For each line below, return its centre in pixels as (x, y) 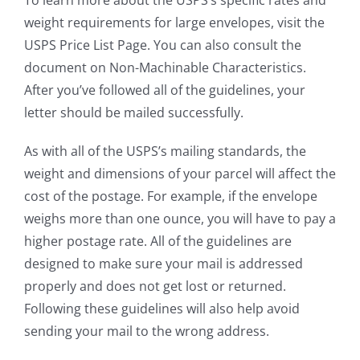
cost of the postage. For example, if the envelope (171, 196)
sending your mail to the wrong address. (147, 331)
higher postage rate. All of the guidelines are (158, 241)
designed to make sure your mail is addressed (164, 263)
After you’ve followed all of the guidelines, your (165, 90)
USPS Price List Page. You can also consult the (163, 45)
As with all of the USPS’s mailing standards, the (165, 151)
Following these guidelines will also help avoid (162, 308)
